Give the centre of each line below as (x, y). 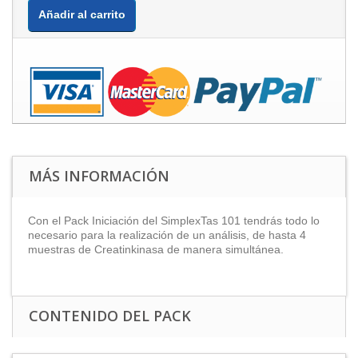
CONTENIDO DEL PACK (110, 315)
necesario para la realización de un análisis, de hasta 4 (167, 235)
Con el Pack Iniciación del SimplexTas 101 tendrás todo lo (174, 220)
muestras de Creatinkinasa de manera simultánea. (157, 249)
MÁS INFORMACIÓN (99, 175)
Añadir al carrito (82, 14)
